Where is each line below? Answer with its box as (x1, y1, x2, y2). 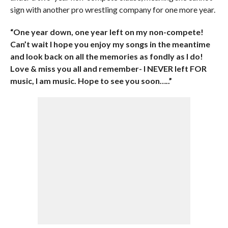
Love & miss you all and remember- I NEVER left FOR (10, 64, 207, 73)
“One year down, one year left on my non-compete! (10, 27, 204, 37)
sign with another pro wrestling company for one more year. (10, 5, 215, 14)
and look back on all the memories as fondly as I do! (10, 51, 203, 61)
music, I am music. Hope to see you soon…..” (10, 76, 172, 85)
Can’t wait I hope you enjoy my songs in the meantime (10, 39, 210, 49)
